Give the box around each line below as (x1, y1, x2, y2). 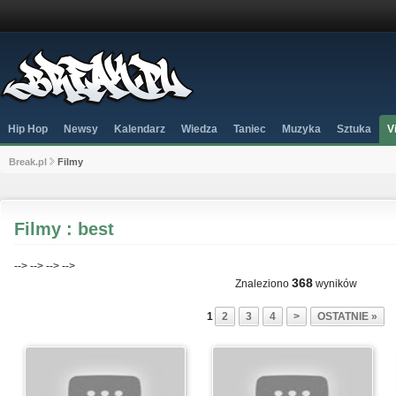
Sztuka (337, 123, 371, 135)
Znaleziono (235, 278, 292, 290)
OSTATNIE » (316, 310, 377, 323)
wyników (313, 278, 357, 290)
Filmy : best (14, 219, 114, 239)
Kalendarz (114, 123, 165, 135)
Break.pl (9, 156, 47, 167)
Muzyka (282, 123, 321, 135)
